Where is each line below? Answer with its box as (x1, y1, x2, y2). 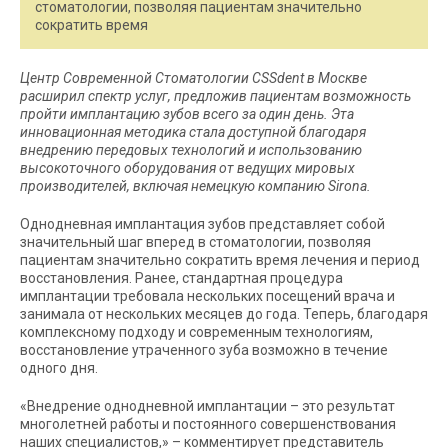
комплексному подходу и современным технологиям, (20, 324, 373, 341)
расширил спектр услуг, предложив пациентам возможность (20, 88, 411, 105)
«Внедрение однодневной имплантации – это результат (20, 398, 395, 415)
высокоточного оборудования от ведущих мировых (20, 160, 355, 177)
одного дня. (20, 360, 98, 377)
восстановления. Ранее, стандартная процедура (20, 270, 343, 287)
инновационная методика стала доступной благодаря (20, 124, 366, 141)
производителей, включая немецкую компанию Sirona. (20, 178, 371, 195)
